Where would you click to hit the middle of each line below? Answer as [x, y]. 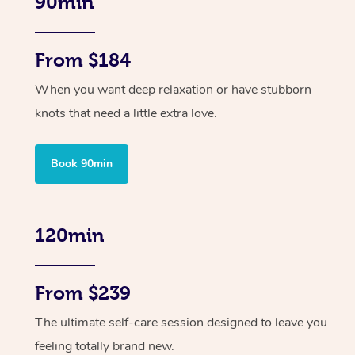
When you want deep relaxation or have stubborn [173, 89]
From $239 [83, 293]
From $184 [83, 60]
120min [69, 235]
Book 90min [82, 163]
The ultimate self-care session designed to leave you [181, 322]
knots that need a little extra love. [126, 113]
